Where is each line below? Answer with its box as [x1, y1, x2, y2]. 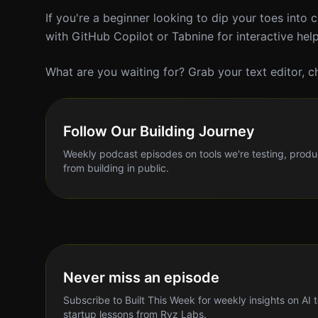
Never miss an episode [63, 269, 219, 286]
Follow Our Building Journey [63, 123, 255, 140]
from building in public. [63, 162, 169, 174]
